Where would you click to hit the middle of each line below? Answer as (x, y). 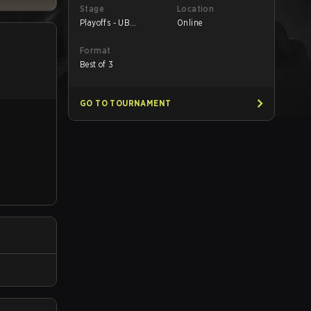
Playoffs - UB (105, 23)
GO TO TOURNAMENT (126, 103)
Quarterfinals (105, 34)
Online (190, 23)
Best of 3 (97, 64)
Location (196, 9)
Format (95, 50)
